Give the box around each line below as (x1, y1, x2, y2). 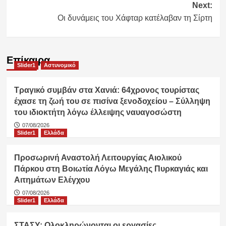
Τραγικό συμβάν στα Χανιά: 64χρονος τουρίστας (14, 86, 199, 95)
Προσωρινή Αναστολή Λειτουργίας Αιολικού (14, 153, 182, 162)
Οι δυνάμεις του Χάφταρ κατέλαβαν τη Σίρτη (57, 14, 212, 23)
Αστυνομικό (43, 62, 76, 69)
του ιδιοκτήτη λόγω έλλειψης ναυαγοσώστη (14, 108, 182, 117)
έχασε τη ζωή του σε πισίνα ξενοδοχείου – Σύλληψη (14, 97, 210, 106)
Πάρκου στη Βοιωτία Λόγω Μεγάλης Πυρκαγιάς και (14, 164, 208, 174)
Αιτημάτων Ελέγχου (14, 176, 90, 185)
